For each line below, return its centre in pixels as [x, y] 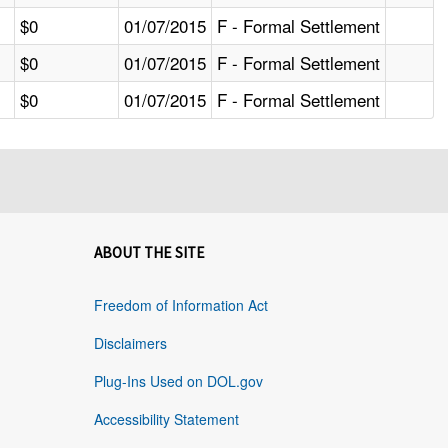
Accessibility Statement [166, 419]
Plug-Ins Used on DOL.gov [178, 381]
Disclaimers [130, 343]
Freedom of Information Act [180, 305]
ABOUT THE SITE [149, 253]
